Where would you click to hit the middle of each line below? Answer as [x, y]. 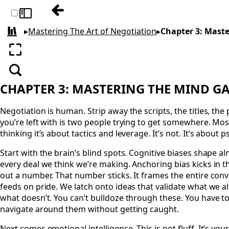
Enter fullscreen [47, 55]
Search [29, 75]
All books [27, 35]
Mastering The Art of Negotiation [93, 31]
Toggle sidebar [50, 18]
